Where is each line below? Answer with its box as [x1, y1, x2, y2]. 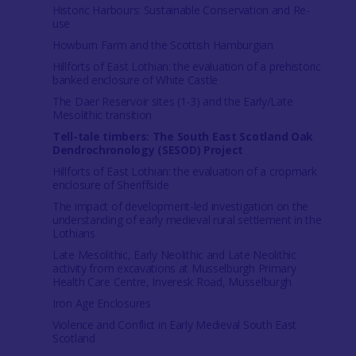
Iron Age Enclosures [52, 296, 151, 311]
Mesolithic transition [52, 107, 153, 123]
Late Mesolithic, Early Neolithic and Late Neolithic [52, 247, 296, 263]
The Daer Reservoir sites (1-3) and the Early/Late [52, 94, 293, 110]
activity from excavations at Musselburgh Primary [52, 261, 296, 277]
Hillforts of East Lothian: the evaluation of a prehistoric [52, 59, 321, 75]
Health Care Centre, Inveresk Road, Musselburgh [52, 274, 292, 290]
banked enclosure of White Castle [52, 72, 219, 88]
